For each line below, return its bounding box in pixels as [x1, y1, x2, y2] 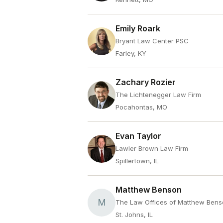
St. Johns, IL [115, 211, 153, 219]
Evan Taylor [115, 131, 161, 141]
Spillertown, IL [115, 157, 159, 165]
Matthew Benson [115, 185, 182, 195]
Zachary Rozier [115, 77, 176, 87]
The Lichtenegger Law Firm [115, 91, 201, 99]
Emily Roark [115, 23, 160, 33]
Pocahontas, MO [115, 103, 167, 111]
